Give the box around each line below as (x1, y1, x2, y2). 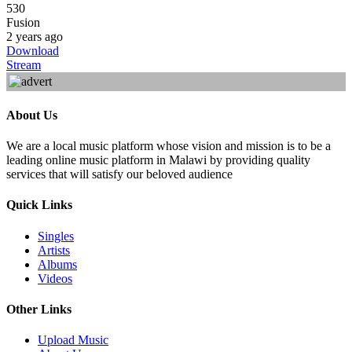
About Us (6, 108, 57, 122)
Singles (38, 229, 74, 243)
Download (6, 44, 59, 58)
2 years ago (6, 30, 63, 44)
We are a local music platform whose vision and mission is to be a (6, 138, 331, 152)
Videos (38, 271, 72, 285)
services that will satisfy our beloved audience (6, 167, 233, 181)
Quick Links (6, 198, 72, 212)
